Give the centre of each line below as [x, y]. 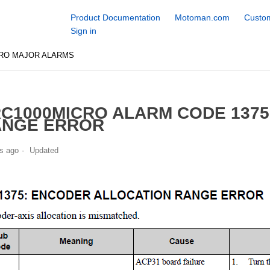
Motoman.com [202, 17]
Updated [44, 150]
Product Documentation [115, 17]
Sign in [83, 31]
